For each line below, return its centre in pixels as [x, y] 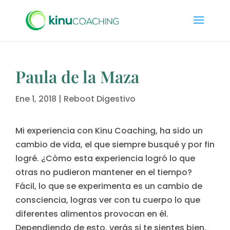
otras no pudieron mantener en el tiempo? [104, 172]
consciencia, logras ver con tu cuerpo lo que [108, 200]
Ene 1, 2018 [36, 99]
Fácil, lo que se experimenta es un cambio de [109, 186]
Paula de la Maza [77, 76]
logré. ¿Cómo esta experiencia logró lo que [105, 158]
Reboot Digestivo [100, 99]
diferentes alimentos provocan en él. [92, 214]
